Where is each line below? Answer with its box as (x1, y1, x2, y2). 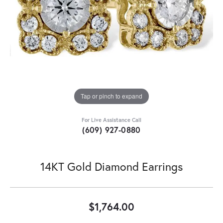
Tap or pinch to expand (81, 92, 142, 101)
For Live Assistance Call (82, 115, 141, 123)
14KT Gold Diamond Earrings (40, 158, 183, 174)
